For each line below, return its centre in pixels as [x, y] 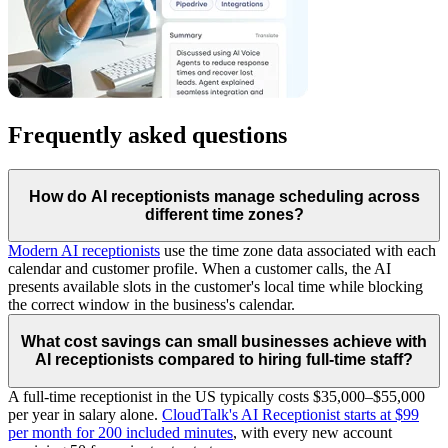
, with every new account [312, 432]
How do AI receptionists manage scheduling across [224, 196]
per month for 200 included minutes [120, 432]
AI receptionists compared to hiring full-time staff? [224, 359]
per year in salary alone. [85, 414]
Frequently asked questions [147, 135]
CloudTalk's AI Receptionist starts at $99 [290, 414]
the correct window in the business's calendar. [153, 305]
